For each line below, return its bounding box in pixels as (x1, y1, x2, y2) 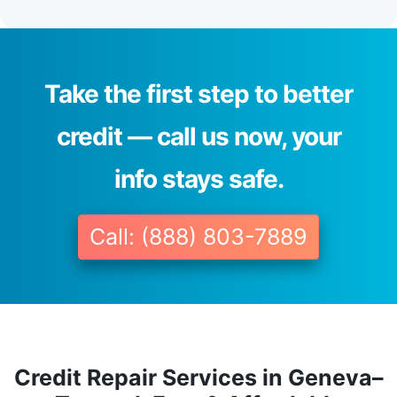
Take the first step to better (44, 79, 353, 110)
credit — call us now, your (56, 121, 341, 152)
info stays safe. (113, 164, 284, 195)
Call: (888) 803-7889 (90, 223, 307, 251)
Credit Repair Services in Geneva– (13, 364, 384, 392)
